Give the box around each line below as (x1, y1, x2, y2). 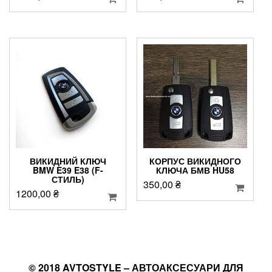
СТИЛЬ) (51, 173, 84, 186)
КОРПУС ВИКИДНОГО (149, 155, 241, 168)
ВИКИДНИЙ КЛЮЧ (29, 155, 106, 168)
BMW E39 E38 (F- (32, 164, 103, 177)
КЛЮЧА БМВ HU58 (155, 164, 234, 177)
